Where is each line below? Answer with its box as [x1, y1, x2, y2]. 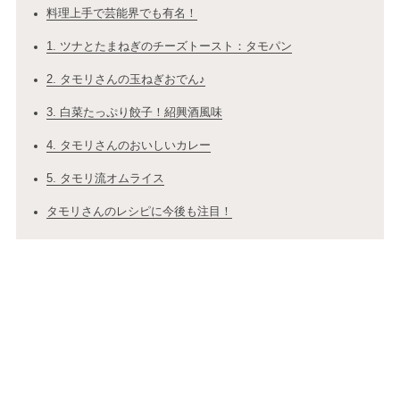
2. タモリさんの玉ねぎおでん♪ [46, 72, 205, 87]
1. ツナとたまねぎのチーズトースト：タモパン [46, 39, 292, 54]
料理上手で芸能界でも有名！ [46, 6, 197, 21]
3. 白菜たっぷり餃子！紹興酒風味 [46, 105, 222, 120]
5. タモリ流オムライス [46, 171, 164, 186]
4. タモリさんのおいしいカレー [46, 138, 211, 153]
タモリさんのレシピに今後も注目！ [46, 204, 232, 219]
